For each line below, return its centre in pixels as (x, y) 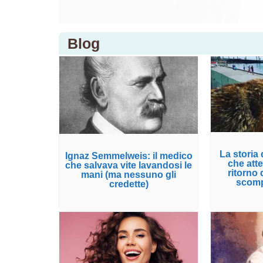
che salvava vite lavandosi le (129, 166)
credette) (129, 184)
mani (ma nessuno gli (129, 175)
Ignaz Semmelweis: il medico (129, 156)
